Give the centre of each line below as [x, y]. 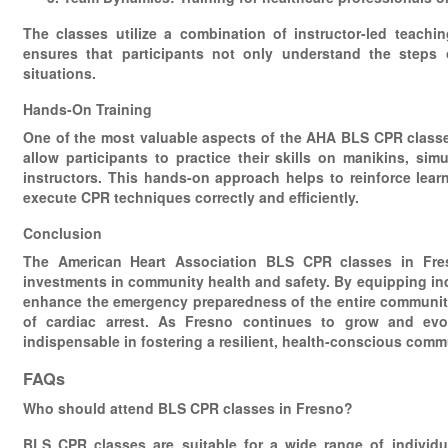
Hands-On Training [87, 109]
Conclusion [62, 233]
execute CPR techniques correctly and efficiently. [191, 197]
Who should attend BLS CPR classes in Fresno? [188, 408]
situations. [59, 73]
